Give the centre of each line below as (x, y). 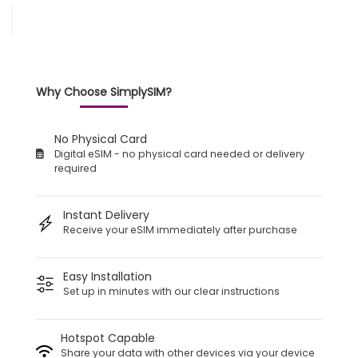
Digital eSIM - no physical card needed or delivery (179, 154)
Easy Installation (107, 277)
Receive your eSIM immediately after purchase (180, 230)
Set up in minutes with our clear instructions (171, 292)
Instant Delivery (106, 215)
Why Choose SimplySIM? (104, 92)
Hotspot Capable (108, 338)
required (76, 169)
